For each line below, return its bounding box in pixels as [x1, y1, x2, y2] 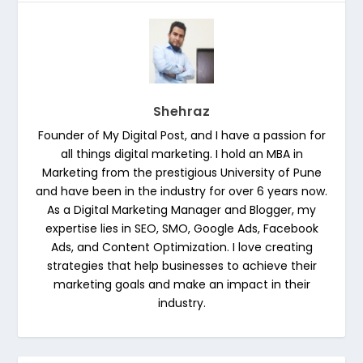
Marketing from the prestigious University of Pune [41, 164, 322, 181]
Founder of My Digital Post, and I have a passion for [37, 126, 326, 143]
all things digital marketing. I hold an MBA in [60, 145, 303, 162]
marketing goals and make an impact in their [53, 275, 310, 293]
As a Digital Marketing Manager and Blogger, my [47, 201, 316, 218]
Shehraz [152, 101, 211, 121]
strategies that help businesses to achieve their [46, 257, 317, 274]
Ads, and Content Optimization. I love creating [50, 238, 313, 255]
